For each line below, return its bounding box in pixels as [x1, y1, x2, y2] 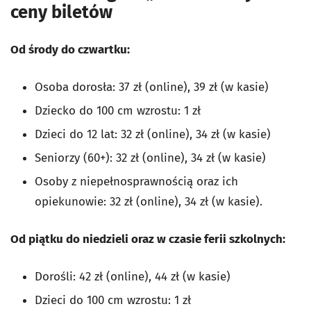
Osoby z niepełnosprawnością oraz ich [35, 174, 238, 189]
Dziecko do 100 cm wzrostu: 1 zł [35, 103, 201, 118]
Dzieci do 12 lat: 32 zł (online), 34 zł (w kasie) [35, 126, 271, 142]
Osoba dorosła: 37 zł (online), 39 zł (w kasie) [35, 79, 269, 94]
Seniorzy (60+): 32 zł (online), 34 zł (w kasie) [35, 150, 266, 165]
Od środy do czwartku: [10, 42, 130, 57]
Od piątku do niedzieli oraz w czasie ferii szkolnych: [10, 231, 285, 246]
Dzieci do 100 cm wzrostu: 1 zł [35, 292, 191, 308]
